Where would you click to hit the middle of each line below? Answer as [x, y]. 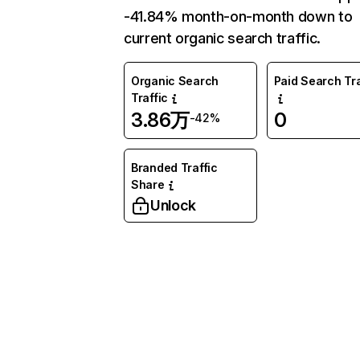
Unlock [173, 205]
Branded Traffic [174, 168]
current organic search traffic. [222, 38]
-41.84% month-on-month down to [238, 16]
